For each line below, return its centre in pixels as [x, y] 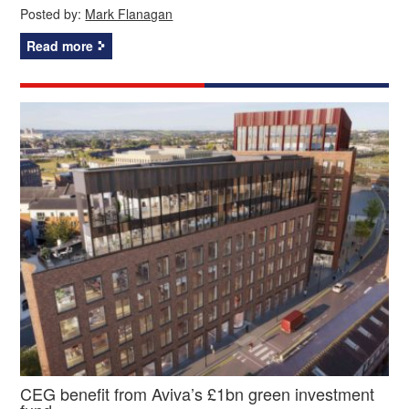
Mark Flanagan [129, 13]
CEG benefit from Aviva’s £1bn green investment [198, 393]
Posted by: [53, 13]
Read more [60, 45]
